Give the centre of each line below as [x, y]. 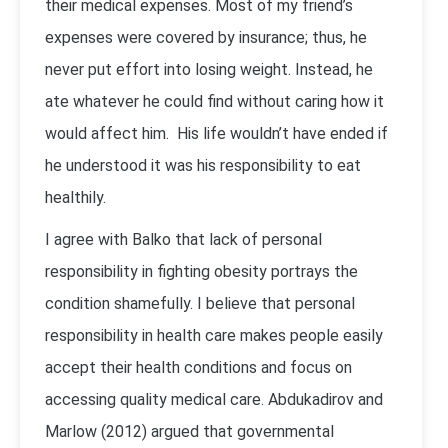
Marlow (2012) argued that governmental [189, 431]
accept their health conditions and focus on [198, 367]
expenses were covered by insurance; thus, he [206, 37]
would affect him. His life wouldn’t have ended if [216, 133]
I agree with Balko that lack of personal [183, 239]
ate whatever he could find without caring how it [214, 101]
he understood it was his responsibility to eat [203, 165]
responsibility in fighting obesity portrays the [201, 271]
